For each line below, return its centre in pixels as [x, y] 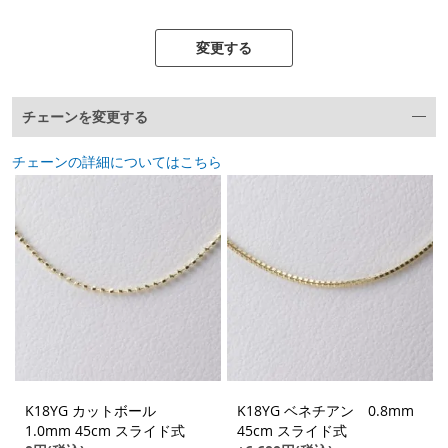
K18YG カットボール [97, 411]
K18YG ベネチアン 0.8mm [325, 411]
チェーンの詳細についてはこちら [117, 162]
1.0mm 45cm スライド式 [105, 431]
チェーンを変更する [85, 117]
